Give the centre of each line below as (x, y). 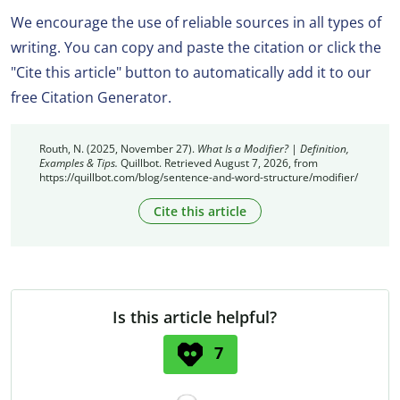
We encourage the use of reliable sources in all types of (196, 23)
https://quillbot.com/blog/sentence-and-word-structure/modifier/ (199, 178)
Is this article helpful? (195, 317)
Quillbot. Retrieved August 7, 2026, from (218, 163)
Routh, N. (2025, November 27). (118, 149)
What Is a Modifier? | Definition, (273, 149)
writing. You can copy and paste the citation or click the (196, 48)
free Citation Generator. (91, 98)
